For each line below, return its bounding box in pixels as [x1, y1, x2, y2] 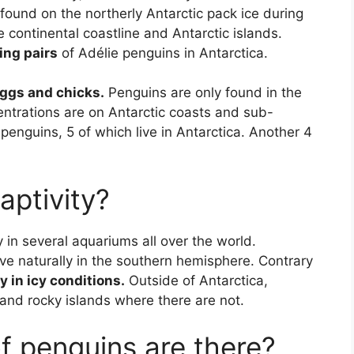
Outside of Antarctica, [125, 272, 268, 288]
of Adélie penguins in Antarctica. [58, 44, 268, 61]
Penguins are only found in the [104, 85, 302, 101]
